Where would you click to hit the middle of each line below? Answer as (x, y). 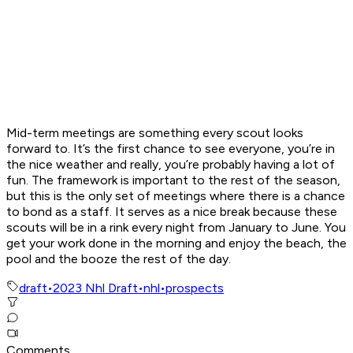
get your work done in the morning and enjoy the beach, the (176, 243)
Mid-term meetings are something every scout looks (155, 133)
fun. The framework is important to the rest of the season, (173, 180)
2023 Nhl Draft (95, 288)
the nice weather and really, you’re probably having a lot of (171, 165)
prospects (195, 288)
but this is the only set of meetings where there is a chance (176, 196)
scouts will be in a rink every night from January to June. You (176, 228)
